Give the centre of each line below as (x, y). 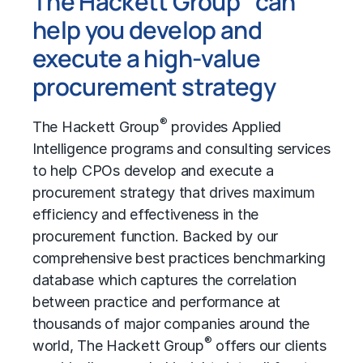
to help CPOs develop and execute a (153, 170)
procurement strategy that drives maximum (174, 192)
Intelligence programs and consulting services (181, 148)
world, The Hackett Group (118, 345)
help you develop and (147, 29)
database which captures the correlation (165, 280)
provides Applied (224, 126)
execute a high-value (146, 58)
